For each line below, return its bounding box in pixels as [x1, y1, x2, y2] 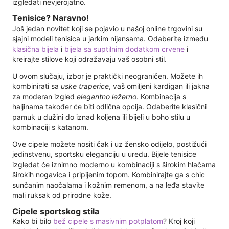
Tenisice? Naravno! [12, 13, 89, 24]
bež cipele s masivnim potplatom [53, 217, 163, 226]
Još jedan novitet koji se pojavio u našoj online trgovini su [12, 24, 202, 33]
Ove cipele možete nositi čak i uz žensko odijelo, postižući [12, 139, 207, 148]
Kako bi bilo [12, 217, 53, 226]
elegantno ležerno [77, 91, 136, 101]
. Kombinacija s [136, 91, 186, 101]
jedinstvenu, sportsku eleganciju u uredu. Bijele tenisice [12, 149, 196, 158]
